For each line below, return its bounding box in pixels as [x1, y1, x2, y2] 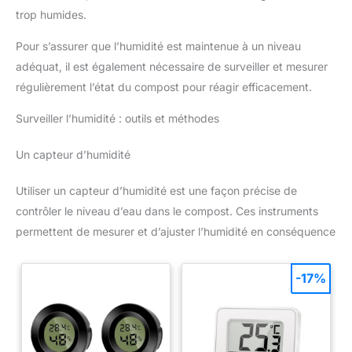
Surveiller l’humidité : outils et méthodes [16, 111, 219, 125]
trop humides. [16, 7, 86, 21]
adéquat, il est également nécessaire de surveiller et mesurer [16, 59, 328, 73]
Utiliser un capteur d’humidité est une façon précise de [16, 183, 297, 197]
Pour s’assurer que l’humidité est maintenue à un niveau [16, 38, 301, 53]
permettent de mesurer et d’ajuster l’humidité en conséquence [16, 224, 335, 238]
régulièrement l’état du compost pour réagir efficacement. [16, 79, 312, 93]
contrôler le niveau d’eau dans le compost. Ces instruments [16, 203, 318, 218]
